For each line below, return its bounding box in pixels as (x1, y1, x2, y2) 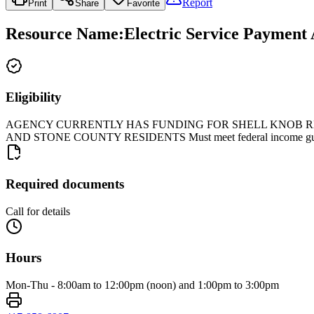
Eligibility (6, 90, 62, 105)
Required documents (6, 176, 124, 191)
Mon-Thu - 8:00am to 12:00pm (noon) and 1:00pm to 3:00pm (6, 279, 279, 291)
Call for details (6, 205, 70, 217)
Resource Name (6, 24, 118, 43)
